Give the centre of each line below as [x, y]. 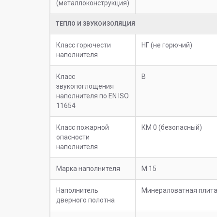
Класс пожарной [83, 127]
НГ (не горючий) [167, 45]
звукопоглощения [85, 86]
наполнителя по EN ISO [93, 96]
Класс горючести [84, 45]
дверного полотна [85, 200]
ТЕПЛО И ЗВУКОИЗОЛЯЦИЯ [95, 23]
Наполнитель [77, 190]
